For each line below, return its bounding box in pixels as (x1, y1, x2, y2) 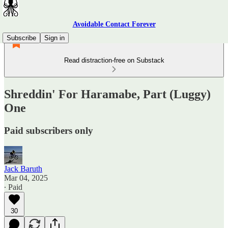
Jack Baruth (4, 164, 42, 173)
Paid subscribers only (4, 125, 93, 136)
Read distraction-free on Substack (64, 56, 164, 64)
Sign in (44, 34, 65, 42)
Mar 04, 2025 (4, 173, 48, 182)
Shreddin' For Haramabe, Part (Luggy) (4, 87, 211, 101)
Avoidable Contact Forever (72, 20, 156, 28)
